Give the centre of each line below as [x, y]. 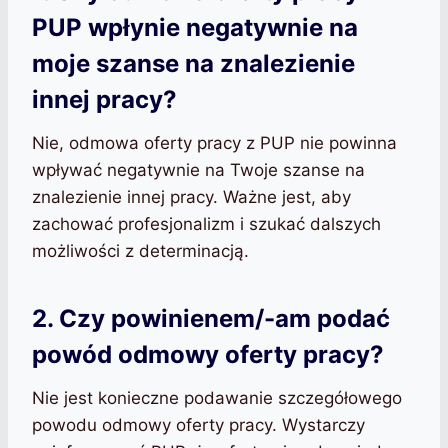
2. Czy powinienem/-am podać [211, 319]
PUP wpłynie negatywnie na [195, 28]
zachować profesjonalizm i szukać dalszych [206, 224]
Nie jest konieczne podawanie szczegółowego [217, 398]
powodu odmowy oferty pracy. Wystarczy [198, 425]
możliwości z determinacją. [140, 251]
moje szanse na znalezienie [193, 64]
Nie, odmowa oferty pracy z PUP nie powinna [214, 143]
